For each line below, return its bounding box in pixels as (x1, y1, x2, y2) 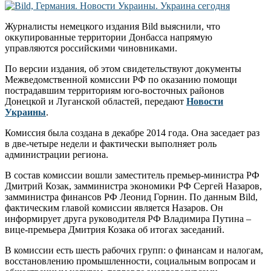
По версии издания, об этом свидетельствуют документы (5, 64, 241, 74)
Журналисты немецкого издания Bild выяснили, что (5, 21, 220, 32)
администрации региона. (5, 149, 108, 160)
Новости (186, 96, 223, 107)
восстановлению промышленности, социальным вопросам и (5, 256, 256, 267)
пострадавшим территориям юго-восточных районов (5, 85, 224, 96)
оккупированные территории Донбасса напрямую (5, 32, 212, 43)
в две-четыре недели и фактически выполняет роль (5, 139, 217, 149)
